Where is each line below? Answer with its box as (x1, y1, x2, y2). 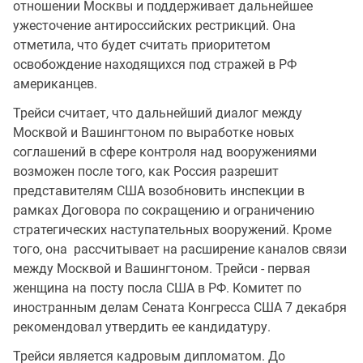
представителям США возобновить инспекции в (13, 182, 305, 199)
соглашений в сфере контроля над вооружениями (13, 143, 317, 160)
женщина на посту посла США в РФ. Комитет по (13, 280, 301, 296)
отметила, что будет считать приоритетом (13, 36, 271, 53)
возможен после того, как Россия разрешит (13, 163, 279, 179)
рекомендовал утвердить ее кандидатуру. (13, 318, 271, 335)
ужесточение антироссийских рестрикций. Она (13, 17, 296, 33)
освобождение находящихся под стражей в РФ (13, 56, 297, 72)
